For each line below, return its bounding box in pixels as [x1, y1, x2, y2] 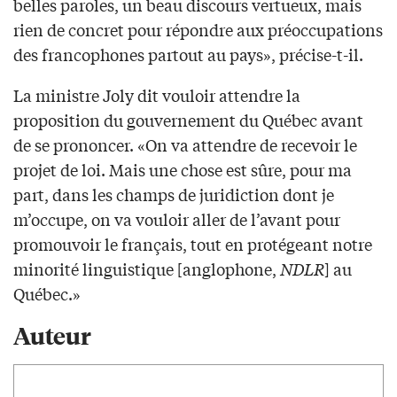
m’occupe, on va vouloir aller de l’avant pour [13, 207, 340, 231]
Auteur [13, 319, 91, 351]
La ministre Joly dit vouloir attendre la [13, 83, 300, 107]
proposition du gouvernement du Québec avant [13, 108, 363, 132]
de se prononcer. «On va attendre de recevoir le [13, 133, 357, 157]
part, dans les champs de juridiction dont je [13, 183, 334, 206]
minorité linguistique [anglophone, [13, 257, 280, 281]
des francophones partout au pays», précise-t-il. [13, 43, 363, 66]
